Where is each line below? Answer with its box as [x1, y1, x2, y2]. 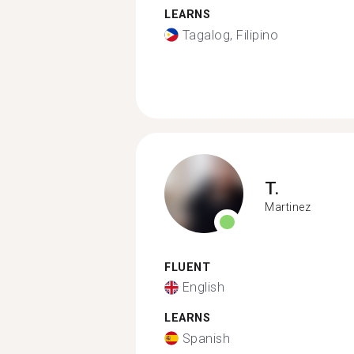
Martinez [265, 201, 311, 213]
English [182, 280, 224, 295]
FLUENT [164, 260, 210, 274]
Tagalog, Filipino [182, 27, 278, 43]
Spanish [182, 330, 230, 346]
